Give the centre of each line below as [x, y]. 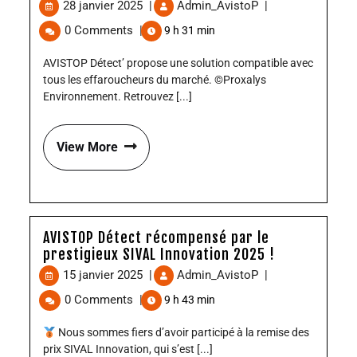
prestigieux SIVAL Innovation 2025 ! [159, 255]
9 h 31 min [189, 31]
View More [87, 147]
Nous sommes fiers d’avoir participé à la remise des [182, 333]
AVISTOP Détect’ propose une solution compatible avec [178, 63]
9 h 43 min [189, 300]
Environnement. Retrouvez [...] [118, 97]
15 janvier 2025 [104, 275]
